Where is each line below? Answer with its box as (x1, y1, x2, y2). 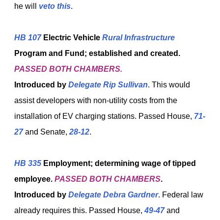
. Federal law (158, 191, 203, 199)
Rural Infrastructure (102, 33, 175, 42)
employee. (14, 175, 55, 183)
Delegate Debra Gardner (68, 191, 158, 199)
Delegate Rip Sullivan (68, 81, 148, 89)
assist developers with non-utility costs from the (14, 96, 177, 105)
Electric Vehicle (41, 33, 102, 42)
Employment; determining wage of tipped (41, 159, 196, 167)
